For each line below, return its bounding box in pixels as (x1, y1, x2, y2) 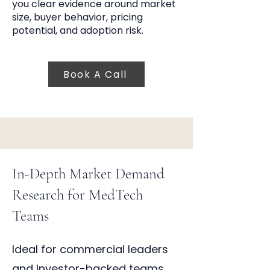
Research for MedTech (12, 186, 143, 204)
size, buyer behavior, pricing (12, 10, 143, 24)
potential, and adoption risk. (12, 24, 143, 37)
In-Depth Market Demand (12, 165, 165, 183)
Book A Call (63, 67, 127, 81)
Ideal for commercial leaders (12, 242, 168, 257)
